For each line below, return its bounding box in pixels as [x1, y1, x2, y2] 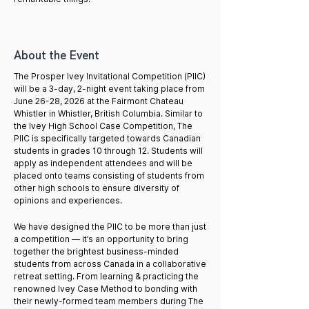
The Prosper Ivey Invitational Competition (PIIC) [14, 71, 206, 81]
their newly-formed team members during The [14, 296, 203, 306]
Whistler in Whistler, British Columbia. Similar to [14, 108, 203, 119]
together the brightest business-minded [14, 246, 179, 257]
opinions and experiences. [14, 195, 122, 206]
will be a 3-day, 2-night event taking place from [14, 83, 205, 94]
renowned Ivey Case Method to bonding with [14, 283, 197, 294]
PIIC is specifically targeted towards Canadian [14, 133, 201, 143]
